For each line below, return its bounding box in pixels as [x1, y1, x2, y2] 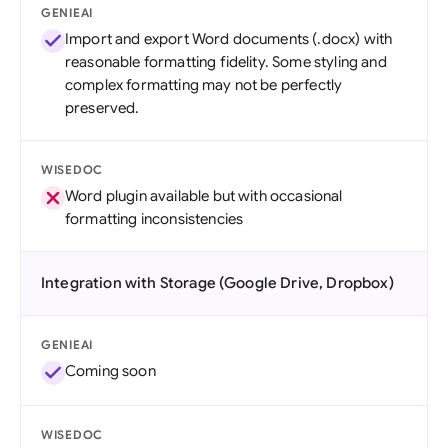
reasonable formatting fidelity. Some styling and [65, 53, 387, 71]
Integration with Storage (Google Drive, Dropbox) [41, 274, 394, 292]
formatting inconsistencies [65, 210, 244, 228]
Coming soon [65, 362, 156, 380]
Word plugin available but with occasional [65, 187, 343, 205]
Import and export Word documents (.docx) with [65, 30, 393, 48]
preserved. [65, 99, 140, 117]
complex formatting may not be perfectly [65, 76, 343, 94]
